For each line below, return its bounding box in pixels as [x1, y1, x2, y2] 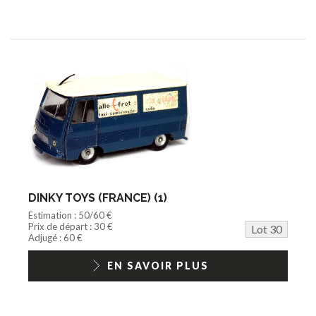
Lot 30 [251, 221, 282, 236]
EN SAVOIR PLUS [107, 259, 209, 272]
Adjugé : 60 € [28, 231, 83, 243]
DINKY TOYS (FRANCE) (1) [28, 190, 167, 205]
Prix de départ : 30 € [28, 220, 113, 232]
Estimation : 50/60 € [28, 209, 112, 221]
